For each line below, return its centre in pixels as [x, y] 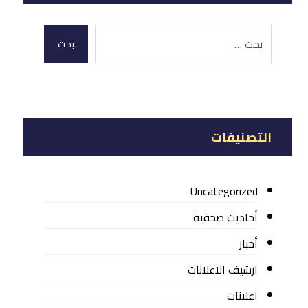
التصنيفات [242, 137]
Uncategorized [224, 191]
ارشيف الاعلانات [223, 269]
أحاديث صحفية [226, 217]
